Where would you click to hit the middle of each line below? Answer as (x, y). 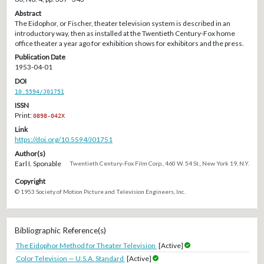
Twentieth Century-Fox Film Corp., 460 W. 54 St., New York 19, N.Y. (160, 163)
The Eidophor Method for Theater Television (86, 245)
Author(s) (30, 153)
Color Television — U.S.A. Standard (70, 258)
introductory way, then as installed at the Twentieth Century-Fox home (125, 33)
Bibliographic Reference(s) (60, 230)
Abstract (28, 13)
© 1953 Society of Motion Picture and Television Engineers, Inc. (100, 192)
